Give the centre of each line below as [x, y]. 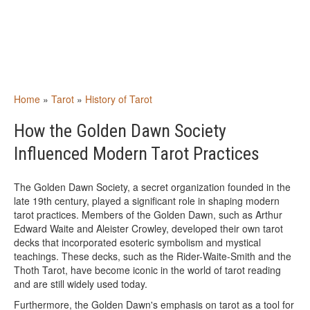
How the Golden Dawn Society [120, 131]
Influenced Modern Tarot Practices [137, 154]
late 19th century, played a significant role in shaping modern [147, 201]
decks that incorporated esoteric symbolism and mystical [137, 242]
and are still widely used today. [81, 284]
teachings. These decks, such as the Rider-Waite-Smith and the [153, 256]
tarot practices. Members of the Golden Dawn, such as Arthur [148, 215]
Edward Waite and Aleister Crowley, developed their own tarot [148, 228]
